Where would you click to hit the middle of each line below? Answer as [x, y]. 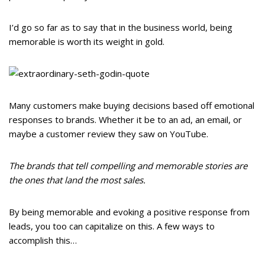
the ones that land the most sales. [77, 180]
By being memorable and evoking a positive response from [129, 212]
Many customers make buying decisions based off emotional [132, 106]
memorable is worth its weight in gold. [87, 42]
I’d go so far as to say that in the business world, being [121, 28]
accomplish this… [43, 240]
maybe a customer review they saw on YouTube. [109, 134]
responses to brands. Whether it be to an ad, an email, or [125, 120]
